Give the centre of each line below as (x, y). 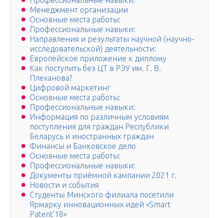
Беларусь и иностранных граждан (92, 136)
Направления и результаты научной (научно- (112, 39)
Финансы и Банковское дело (83, 146)
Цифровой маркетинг (70, 88)
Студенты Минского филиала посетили (102, 195)
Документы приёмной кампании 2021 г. (103, 175)
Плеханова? (51, 78)
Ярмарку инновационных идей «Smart (100, 205)
